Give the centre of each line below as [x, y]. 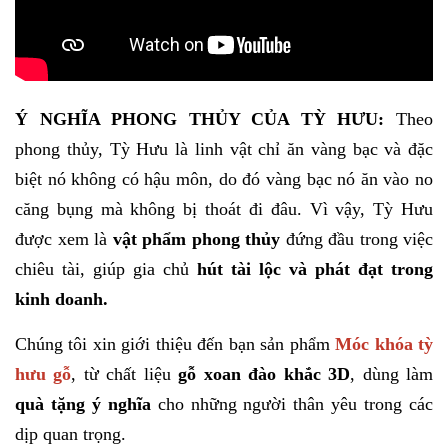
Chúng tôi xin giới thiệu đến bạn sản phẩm [175, 344]
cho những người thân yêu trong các [292, 404]
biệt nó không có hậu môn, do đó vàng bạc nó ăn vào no [224, 179]
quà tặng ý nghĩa [83, 404]
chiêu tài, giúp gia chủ [106, 269]
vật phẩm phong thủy [196, 239]
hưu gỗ [43, 374]
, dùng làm [392, 374]
